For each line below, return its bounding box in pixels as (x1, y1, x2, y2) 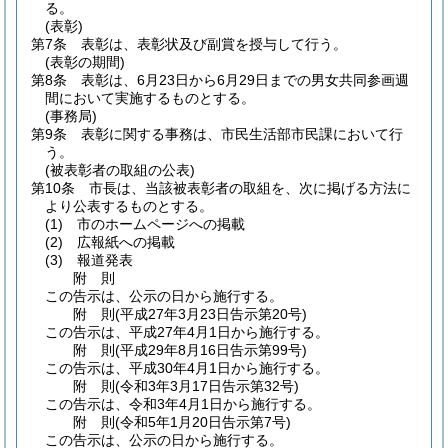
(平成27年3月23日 (115, 306, 231, 322)
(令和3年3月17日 (115, 378, 223, 394)
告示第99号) (230, 342, 308, 358)
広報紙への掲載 (77, 234, 175, 250)
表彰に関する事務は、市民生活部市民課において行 (81, 126, 403, 142)
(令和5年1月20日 (115, 414, 223, 430)
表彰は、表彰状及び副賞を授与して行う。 (81, 36, 347, 52)
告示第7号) (222, 414, 292, 430)
